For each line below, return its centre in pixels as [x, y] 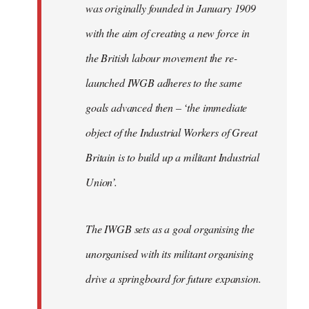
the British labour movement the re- [161, 57]
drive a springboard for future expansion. [173, 278]
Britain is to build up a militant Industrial [172, 157]
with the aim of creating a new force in [168, 32]
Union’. [101, 181]
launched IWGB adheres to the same [164, 82]
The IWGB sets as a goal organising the [170, 228]
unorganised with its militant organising [170, 253]
